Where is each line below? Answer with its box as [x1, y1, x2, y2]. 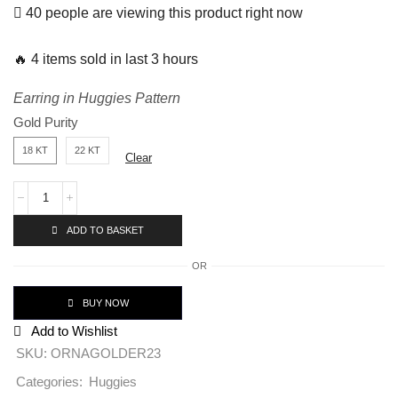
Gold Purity [13, 115, 78, 130]
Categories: [16, 374, 83, 389]
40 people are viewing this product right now [22, 4, 303, 20]
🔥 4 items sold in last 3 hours [13, 51, 198, 67]
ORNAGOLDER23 [51, 346, 161, 361]
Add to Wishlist [31, 322, 117, 338]
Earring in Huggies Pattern [13, 90, 180, 106]
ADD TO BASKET [67, 224, 144, 235]
